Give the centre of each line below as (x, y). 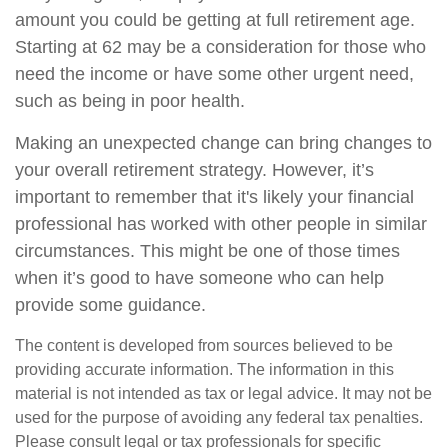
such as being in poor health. (130, 101)
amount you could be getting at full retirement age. (215, 20)
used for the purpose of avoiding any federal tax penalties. (219, 417)
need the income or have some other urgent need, (214, 74)
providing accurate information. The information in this (204, 369)
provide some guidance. (110, 305)
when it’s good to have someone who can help (199, 278)
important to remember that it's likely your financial (214, 197)
